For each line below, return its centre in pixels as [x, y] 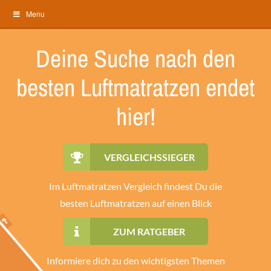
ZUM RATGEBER [149, 231]
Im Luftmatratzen [86, 186]
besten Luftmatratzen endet [135, 87]
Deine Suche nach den [135, 58]
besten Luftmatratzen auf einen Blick [135, 203]
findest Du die [192, 186]
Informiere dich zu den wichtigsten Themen [135, 260]
